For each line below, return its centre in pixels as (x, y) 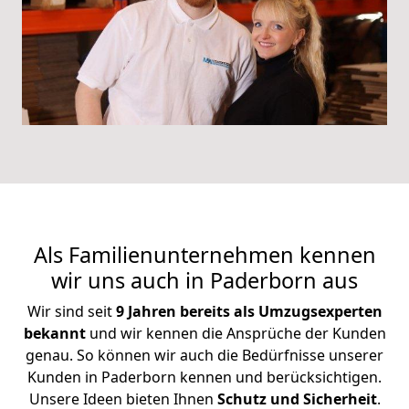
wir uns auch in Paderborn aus (204, 281)
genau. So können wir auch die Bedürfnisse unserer (204, 356)
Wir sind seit (71, 312)
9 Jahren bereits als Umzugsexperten (249, 312)
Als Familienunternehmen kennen (204, 255)
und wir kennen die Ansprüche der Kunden (237, 334)
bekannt (56, 334)
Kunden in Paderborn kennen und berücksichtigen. (204, 378)
